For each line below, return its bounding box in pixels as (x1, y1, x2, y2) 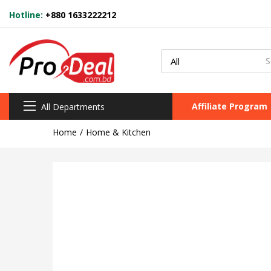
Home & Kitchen (86, 126, 151, 138)
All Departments (41, 100, 105, 113)
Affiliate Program (192, 100, 267, 112)
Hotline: (9, 9, 45, 21)
